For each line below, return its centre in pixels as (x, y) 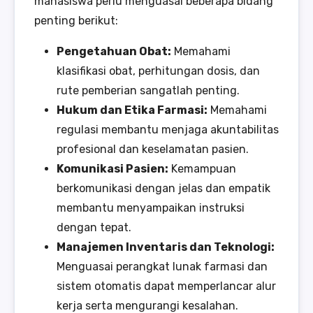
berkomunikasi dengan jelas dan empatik (163, 189)
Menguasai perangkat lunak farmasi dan (162, 267)
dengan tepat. (94, 228)
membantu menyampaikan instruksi (151, 208)
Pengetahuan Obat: (114, 52)
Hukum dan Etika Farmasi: (132, 110)
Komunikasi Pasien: (112, 169)
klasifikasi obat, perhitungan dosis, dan (158, 71)
